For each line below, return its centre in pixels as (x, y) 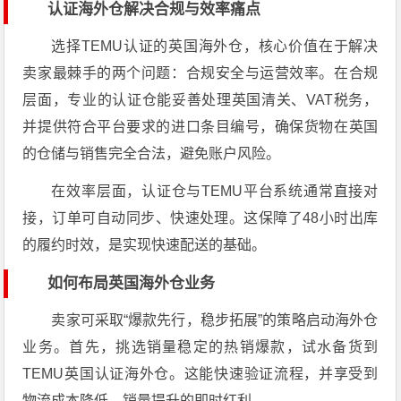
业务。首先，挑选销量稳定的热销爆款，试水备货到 (200, 347)
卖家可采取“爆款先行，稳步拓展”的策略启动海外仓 (215, 320)
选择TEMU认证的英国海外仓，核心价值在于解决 (215, 46)
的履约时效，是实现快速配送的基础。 (145, 245)
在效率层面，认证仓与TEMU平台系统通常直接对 (215, 191)
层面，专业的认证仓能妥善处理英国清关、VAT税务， (200, 100)
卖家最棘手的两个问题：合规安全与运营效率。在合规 (200, 73)
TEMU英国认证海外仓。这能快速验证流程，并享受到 (200, 374)
